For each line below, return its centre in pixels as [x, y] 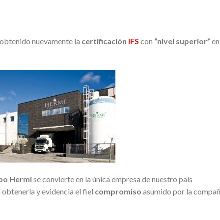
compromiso [118, 191]
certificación [104, 41]
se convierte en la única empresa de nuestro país [112, 179]
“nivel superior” [182, 41]
